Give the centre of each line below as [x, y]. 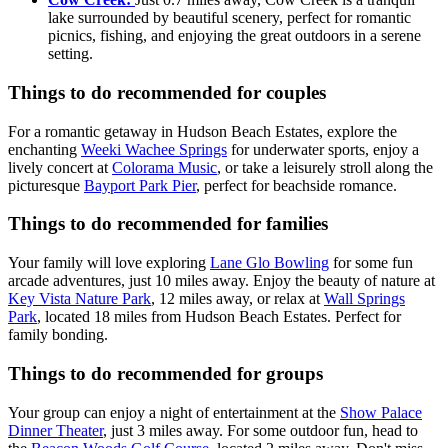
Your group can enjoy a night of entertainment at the [174, 412]
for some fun [371, 263]
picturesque [46, 185]
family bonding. [58, 335]
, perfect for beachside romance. [296, 185]
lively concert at [60, 167]
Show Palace [381, 412]
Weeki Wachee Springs [154, 149]
